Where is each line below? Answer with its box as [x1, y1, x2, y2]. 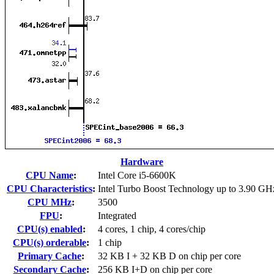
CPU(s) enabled [17, 223, 83, 234]
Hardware [120, 156, 163, 167]
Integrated [98, 210, 136, 221]
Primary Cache [18, 250, 81, 261]
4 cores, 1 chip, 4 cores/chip [98, 223, 206, 234]
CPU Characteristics [7, 183, 92, 194]
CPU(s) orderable [13, 237, 86, 248]
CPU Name [26, 169, 73, 180]
